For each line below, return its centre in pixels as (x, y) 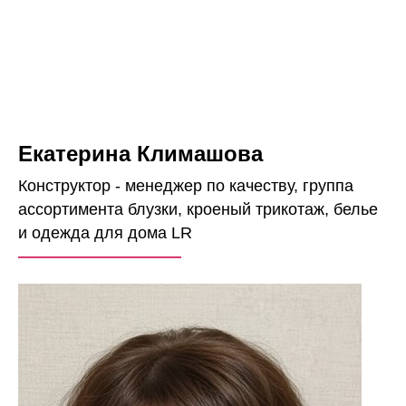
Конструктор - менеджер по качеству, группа (186, 186)
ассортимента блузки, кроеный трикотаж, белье (198, 209)
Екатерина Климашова (140, 154)
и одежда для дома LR (105, 233)
